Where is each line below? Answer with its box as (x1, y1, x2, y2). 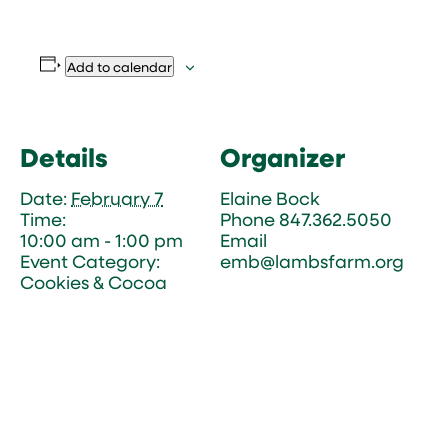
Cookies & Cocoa (20, 270, 167, 294)
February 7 (71, 186, 163, 210)
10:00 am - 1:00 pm (20, 228, 183, 252)
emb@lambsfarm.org (220, 249, 404, 273)
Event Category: (20, 249, 160, 273)
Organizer (220, 139, 345, 175)
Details (20, 139, 108, 175)
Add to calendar (66, 58, 172, 75)
